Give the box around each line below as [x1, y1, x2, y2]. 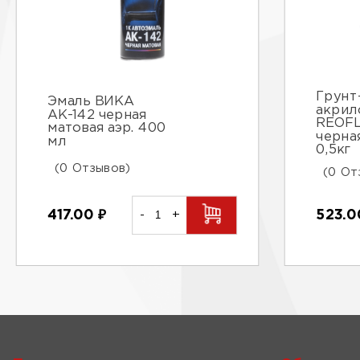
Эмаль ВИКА [47, 96, 134, 108]
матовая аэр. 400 [47, 122, 166, 134]
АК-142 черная [47, 108, 147, 121]
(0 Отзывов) [55, 163, 131, 174]
